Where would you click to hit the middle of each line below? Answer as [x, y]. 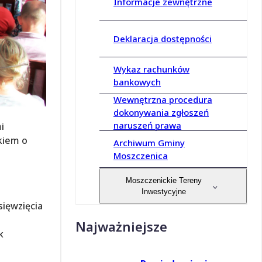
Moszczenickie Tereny [164, 181]
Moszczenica [141, 156]
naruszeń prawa [147, 125]
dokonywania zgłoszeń [161, 113]
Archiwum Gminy [149, 143]
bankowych [137, 82]
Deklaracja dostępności [163, 39]
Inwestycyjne [164, 192]
